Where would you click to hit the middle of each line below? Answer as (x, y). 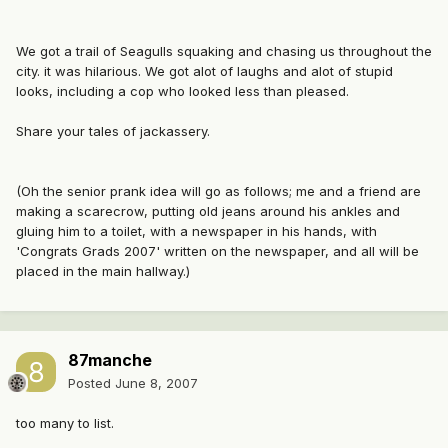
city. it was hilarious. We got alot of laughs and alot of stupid (204, 71)
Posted (91, 383)
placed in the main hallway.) (103, 271)
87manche (110, 360)
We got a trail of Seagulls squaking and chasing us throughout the (224, 51)
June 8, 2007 (156, 383)
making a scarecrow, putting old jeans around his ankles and (208, 211)
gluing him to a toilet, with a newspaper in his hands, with (196, 231)
